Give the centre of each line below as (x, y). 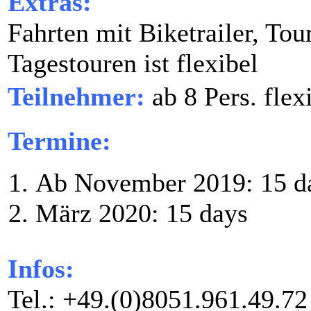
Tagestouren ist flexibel (133, 63)
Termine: (59, 141)
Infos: (41, 268)
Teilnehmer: (76, 96)
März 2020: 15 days (142, 213)
